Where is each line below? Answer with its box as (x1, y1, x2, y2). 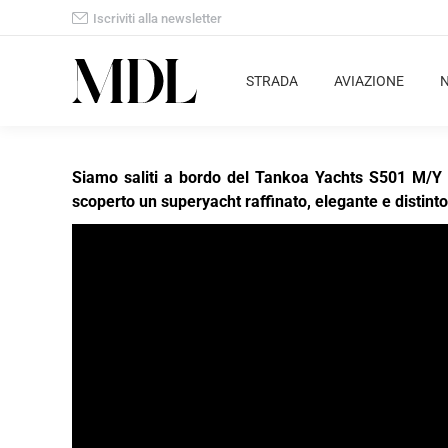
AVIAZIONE (334, 73, 404, 89)
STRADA (246, 73, 298, 89)
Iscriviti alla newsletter (93, 10, 222, 26)
